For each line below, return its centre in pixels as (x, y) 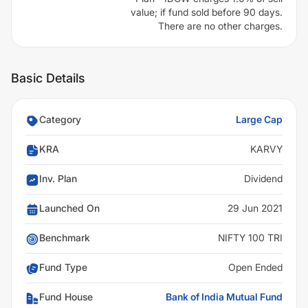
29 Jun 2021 (255, 208)
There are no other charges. (220, 26)
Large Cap (259, 119)
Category (60, 119)
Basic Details (48, 78)
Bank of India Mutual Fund (224, 297)
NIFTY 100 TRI (250, 238)
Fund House (66, 297)
